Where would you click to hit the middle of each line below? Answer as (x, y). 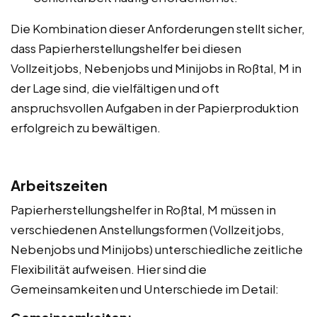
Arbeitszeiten (59, 185)
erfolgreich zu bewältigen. (86, 127)
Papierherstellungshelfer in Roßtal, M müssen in (143, 209)
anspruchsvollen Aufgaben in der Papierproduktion (155, 107)
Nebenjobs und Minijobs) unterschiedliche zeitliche (157, 249)
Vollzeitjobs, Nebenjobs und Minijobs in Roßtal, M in (156, 68)
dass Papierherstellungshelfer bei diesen (126, 48)
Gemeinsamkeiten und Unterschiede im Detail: (145, 288)
